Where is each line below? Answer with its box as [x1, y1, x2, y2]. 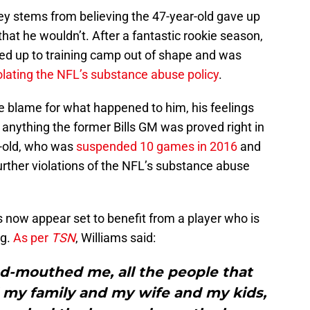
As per [13, 230, 51, 246]
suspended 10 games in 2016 [76, 139, 237, 154]
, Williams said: [75, 230, 156, 246]
